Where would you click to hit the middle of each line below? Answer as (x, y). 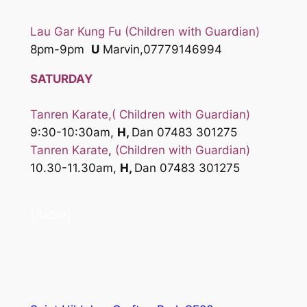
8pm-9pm (60, 49)
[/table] (50, 215)
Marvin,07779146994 (160, 49)
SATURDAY (61, 78)
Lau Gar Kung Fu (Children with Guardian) (145, 31)
